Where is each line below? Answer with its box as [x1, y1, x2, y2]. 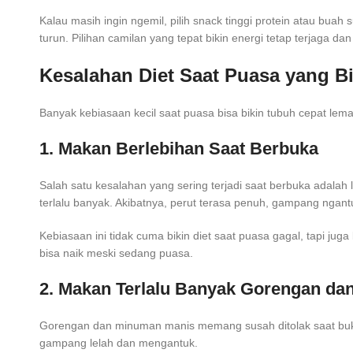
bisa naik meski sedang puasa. [39, 247, 193, 260]
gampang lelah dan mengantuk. [39, 336, 198, 350]
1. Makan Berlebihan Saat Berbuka [39, 139, 318, 159]
